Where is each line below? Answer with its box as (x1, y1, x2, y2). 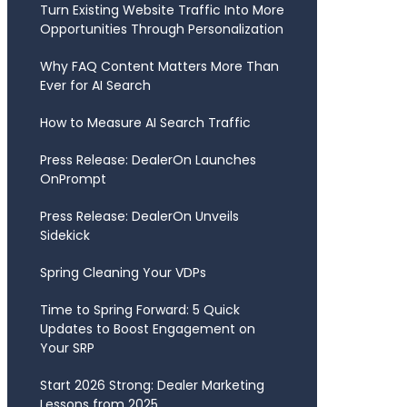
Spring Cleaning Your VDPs (39, 263, 206, 282)
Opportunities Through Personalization (39, 20, 283, 38)
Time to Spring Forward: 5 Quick (39, 301, 240, 319)
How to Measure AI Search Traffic (39, 114, 251, 132)
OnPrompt (39, 170, 106, 188)
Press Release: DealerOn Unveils (39, 207, 239, 225)
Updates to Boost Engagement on (39, 320, 255, 338)
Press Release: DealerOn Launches (39, 151, 256, 169)
